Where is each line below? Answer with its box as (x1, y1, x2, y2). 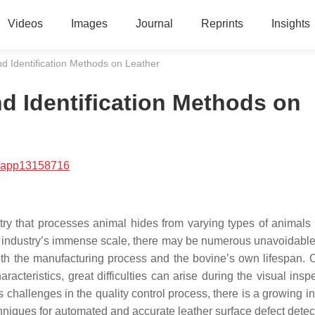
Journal (135, 18, 173, 30)
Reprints (200, 18, 243, 30)
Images (70, 18, 108, 30)
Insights (271, 18, 310, 30)
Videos (7, 18, 43, 30)
